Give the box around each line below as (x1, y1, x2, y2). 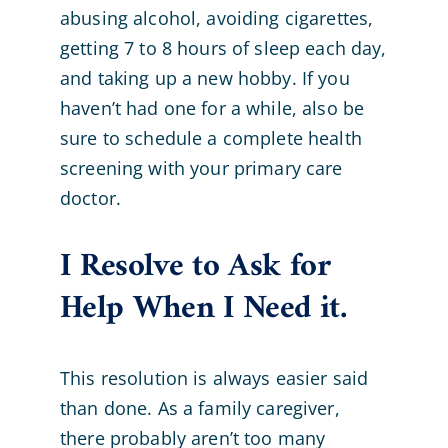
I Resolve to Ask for (59, 238, 330, 297)
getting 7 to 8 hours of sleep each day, (59, 36, 387, 61)
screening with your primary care (59, 156, 343, 181)
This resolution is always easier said (59, 365, 369, 390)
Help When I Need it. (59, 280, 346, 339)
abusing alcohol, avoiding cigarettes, (59, 6, 374, 31)
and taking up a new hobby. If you (59, 66, 350, 91)
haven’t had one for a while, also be (59, 96, 365, 121)
